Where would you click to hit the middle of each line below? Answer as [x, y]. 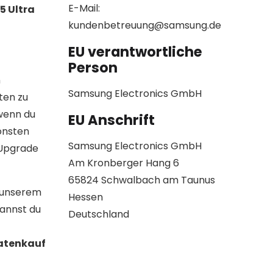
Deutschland [99, 214]
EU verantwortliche [135, 52]
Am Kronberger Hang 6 [124, 163]
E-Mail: [84, 9]
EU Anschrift [112, 120]
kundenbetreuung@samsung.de [145, 26]
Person [93, 68]
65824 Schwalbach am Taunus [142, 180]
